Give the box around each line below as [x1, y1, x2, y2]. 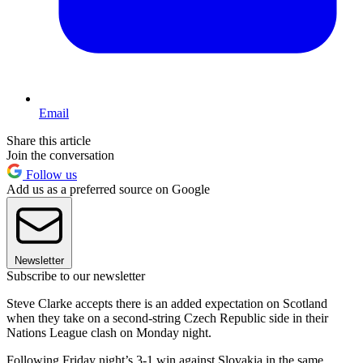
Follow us [23, 168, 77, 182]
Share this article [6, 134, 91, 148]
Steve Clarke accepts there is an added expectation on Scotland [6, 297, 327, 311]
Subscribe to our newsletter [6, 269, 145, 284]
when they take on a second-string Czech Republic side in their [6, 311, 328, 326]
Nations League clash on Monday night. [6, 326, 211, 340]
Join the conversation [6, 148, 114, 163]
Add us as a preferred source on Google [6, 182, 210, 197]
